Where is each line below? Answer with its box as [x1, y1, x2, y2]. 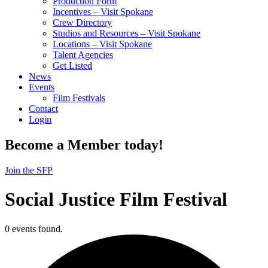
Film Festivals [53, 93, 105, 103]
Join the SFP [5, 165, 53, 175]
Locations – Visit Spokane [53, 39, 152, 49]
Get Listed [53, 60, 92, 71]
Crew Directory [53, 17, 112, 28]
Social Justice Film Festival [5, 188, 227, 211]
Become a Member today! [5, 136, 163, 153]
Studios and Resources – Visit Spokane [53, 28, 200, 38]
